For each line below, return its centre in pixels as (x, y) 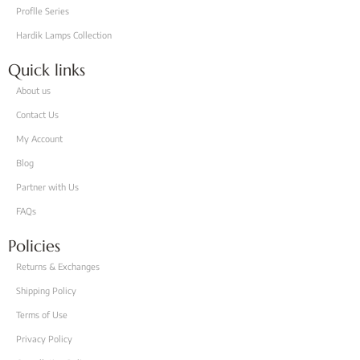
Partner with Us (47, 186)
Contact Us (37, 114)
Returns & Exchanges (58, 266)
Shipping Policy (46, 290)
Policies (34, 246)
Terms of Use (42, 314)
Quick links (47, 70)
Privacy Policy (44, 338)
